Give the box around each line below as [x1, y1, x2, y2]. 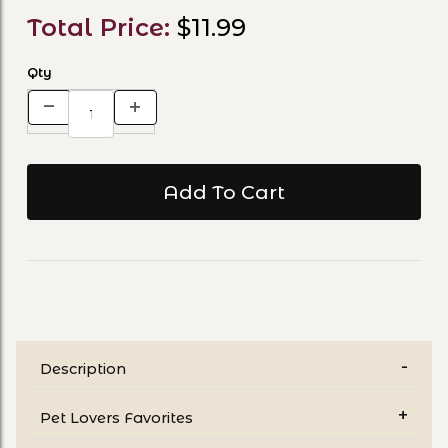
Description [40, 359, 126, 378]
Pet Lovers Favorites [40, 408, 193, 427]
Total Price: [26, 12, 177, 42]
